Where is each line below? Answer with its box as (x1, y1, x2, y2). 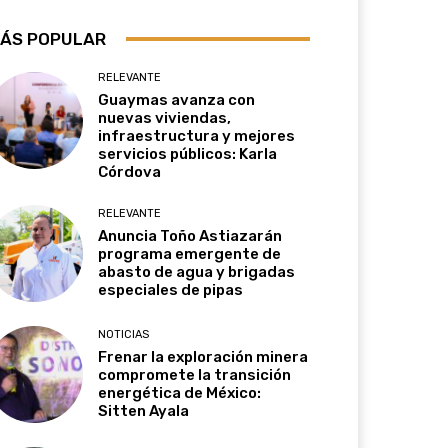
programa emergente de (98, 244, 282, 263)
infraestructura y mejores (98, 126, 296, 145)
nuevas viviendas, (98, 108, 232, 127)
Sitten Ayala (98, 402, 190, 421)
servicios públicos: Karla (98, 144, 278, 163)
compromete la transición (98, 366, 292, 385)
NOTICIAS (98, 328, 150, 342)
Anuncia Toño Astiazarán (98, 226, 283, 245)
